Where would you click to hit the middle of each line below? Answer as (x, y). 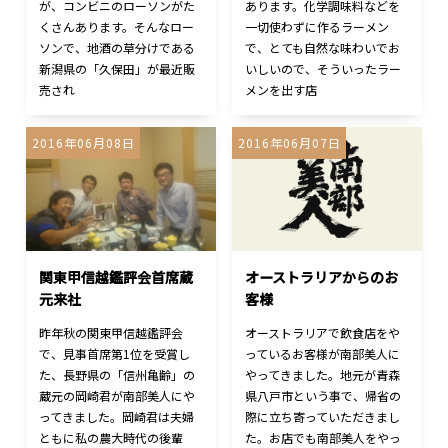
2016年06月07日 (289, 143)
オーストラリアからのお (322, 276)
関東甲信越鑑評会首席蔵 (116, 276)
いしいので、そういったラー (323, 69)
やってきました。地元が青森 (323, 374)
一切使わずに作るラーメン (317, 27)
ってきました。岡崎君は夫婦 (117, 416)
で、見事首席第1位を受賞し (115, 353)
